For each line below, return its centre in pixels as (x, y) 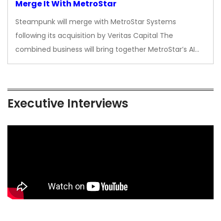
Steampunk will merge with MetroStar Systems (96, 21)
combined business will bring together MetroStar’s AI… (107, 49)
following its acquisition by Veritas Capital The (94, 35)
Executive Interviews (68, 103)
